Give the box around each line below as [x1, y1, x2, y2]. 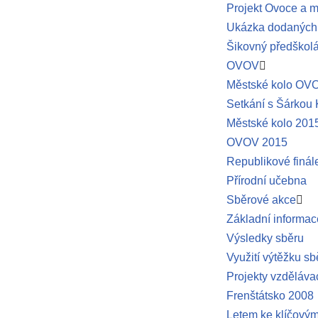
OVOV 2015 [226, 136, 287, 148]
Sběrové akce [226, 194, 296, 206]
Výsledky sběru [226, 232, 304, 244]
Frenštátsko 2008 [226, 290, 314, 302]
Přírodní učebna [226, 175, 307, 187]
